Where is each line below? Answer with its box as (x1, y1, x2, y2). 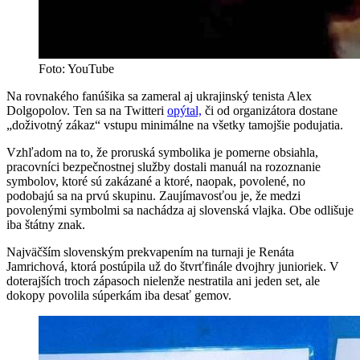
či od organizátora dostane (202, 104, 337, 118)
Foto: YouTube (39, 62, 114, 76)
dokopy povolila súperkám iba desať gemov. (6, 288, 231, 303)
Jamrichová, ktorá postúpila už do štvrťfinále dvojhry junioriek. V (6, 260, 339, 274)
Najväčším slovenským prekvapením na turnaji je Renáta (6, 245, 294, 260)
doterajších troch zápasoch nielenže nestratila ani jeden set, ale (6, 274, 320, 288)
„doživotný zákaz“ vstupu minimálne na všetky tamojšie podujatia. (6, 118, 343, 133)
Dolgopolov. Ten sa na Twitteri (6, 104, 167, 118)
